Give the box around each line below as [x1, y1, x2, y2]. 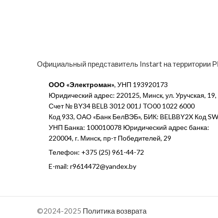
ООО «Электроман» [49, 80, 114, 89]
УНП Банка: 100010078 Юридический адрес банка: [49, 123, 209, 131]
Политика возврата [83, 206, 146, 215]
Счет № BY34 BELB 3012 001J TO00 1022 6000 [49, 102, 195, 110]
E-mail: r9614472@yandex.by [49, 162, 136, 170]
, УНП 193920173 [114, 80, 168, 89]
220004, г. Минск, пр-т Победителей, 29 [49, 134, 171, 142]
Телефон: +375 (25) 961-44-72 [49, 148, 144, 156]
